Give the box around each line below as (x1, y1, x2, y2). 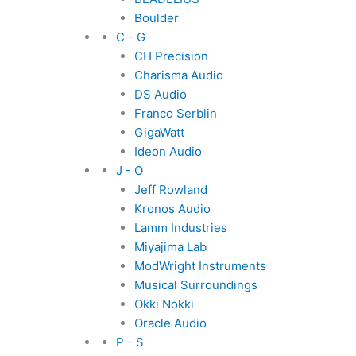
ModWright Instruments (133, 258, 266, 273)
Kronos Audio (133, 201, 211, 216)
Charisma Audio (133, 68, 223, 83)
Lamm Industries (133, 220, 227, 235)
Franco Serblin (133, 106, 217, 121)
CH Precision (133, 48, 208, 64)
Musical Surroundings (133, 277, 257, 292)
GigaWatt (133, 125, 184, 140)
